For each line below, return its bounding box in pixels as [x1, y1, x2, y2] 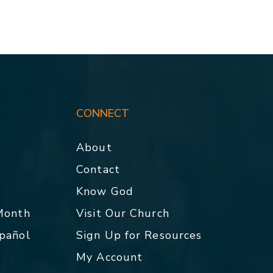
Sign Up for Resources [76, 227, 202, 243]
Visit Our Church [76, 205, 169, 221]
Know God [76, 183, 133, 199]
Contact [76, 161, 120, 177]
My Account [76, 249, 143, 264]
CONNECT [76, 105, 130, 121]
